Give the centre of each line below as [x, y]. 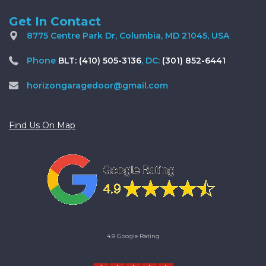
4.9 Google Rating [133, 236]
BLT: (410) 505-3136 [100, 60]
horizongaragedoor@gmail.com [97, 85]
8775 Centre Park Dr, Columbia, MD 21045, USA [128, 35]
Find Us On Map [42, 125]
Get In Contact [55, 21]
